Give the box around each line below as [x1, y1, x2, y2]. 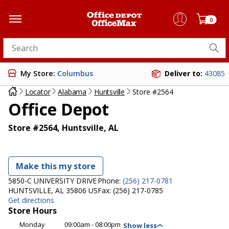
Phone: [98, 176, 123, 186]
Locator [25, 87, 51, 97]
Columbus [57, 68, 93, 78]
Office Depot [8, 98, 109, 121]
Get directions [8, 195, 54, 205]
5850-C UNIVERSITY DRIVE [8, 176, 97, 186]
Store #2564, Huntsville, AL [8, 122, 119, 134]
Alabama [58, 87, 87, 97]
